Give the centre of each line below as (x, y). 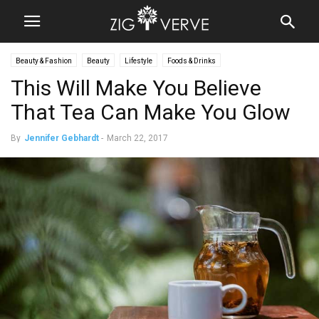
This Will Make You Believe (136, 88)
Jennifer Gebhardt (62, 138)
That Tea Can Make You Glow (151, 112)
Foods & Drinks (192, 61)
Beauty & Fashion (44, 61)
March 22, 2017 (137, 138)
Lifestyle (138, 61)
